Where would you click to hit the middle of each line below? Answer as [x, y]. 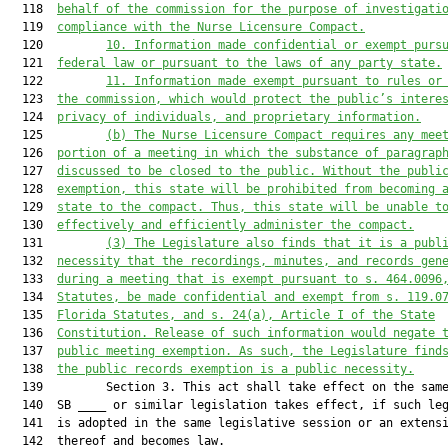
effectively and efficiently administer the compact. [235, 225]
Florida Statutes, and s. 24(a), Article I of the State [246, 315]
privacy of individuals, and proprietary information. [239, 117]
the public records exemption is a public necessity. [235, 369]
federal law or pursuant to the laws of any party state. [249, 63]
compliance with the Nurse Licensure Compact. [211, 27]
